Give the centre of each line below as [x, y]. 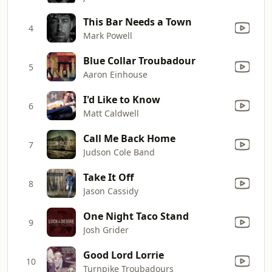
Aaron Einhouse [115, 74]
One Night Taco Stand [136, 216]
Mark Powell [108, 35]
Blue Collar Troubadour [139, 60]
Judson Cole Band [119, 152]
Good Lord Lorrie [124, 255]
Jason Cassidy [111, 191]
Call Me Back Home [129, 138]
